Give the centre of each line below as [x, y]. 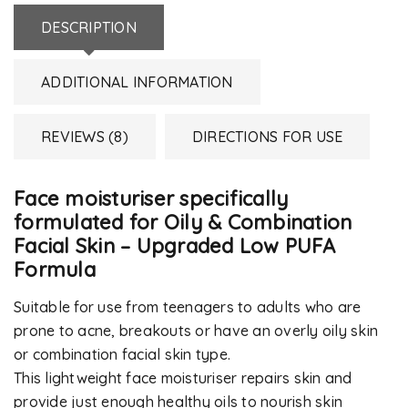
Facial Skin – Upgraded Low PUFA [174, 246]
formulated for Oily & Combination [183, 222]
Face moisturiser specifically [151, 199]
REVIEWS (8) [85, 137]
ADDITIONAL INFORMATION [137, 82]
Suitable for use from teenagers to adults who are [188, 307]
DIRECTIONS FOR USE [267, 137]
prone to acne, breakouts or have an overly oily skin [196, 331]
